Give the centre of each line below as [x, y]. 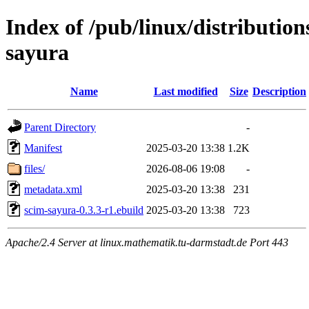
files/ [34, 168]
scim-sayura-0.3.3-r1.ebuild [84, 210]
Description [279, 91]
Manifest [43, 148]
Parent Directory [60, 127]
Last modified [186, 91]
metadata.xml [53, 189]
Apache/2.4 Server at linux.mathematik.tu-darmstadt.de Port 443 [147, 242]
